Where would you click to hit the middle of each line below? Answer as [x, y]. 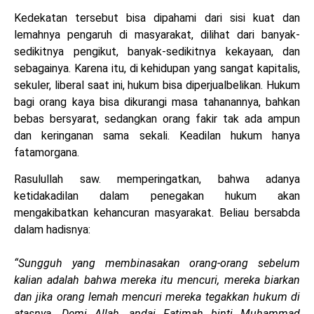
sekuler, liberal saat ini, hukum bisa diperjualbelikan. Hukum [157, 85]
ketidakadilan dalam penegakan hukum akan [157, 196]
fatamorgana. [47, 152]
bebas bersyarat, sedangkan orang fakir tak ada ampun [157, 118]
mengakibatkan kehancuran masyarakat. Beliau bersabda [157, 213]
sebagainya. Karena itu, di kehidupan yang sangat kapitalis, [157, 68]
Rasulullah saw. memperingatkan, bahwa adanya [157, 179]
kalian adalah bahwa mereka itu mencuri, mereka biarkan [157, 280]
